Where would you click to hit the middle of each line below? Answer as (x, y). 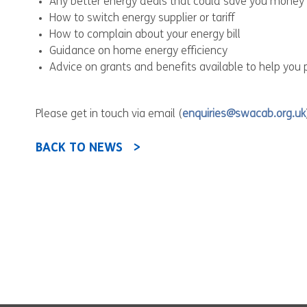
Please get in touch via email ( (109, 114)
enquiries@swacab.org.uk (244, 114)
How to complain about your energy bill (145, 35)
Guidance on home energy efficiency (138, 51)
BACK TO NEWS (79, 148)
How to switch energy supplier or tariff (142, 19)
